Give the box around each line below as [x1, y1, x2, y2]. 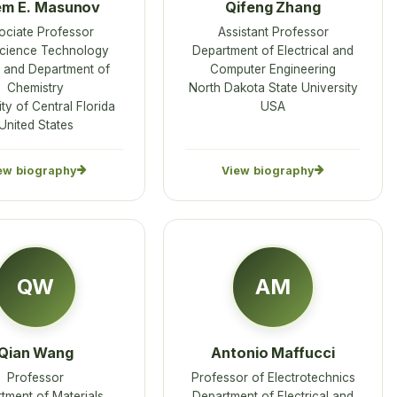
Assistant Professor [217, 25, 329, 40]
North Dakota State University [188, 81, 358, 96]
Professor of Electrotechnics [191, 370, 355, 385]
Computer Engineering [210, 62, 336, 77]
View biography [221, 163, 315, 177]
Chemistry [7, 81, 64, 96]
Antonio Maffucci [211, 343, 335, 362]
